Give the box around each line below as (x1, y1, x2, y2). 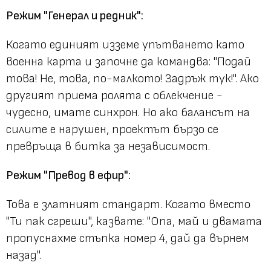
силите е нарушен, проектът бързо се (6, 122, 218, 137)
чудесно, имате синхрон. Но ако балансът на (6, 105, 250, 120)
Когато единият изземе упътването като (6, 37, 244, 52)
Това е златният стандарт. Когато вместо (6, 197, 250, 212)
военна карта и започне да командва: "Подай (6, 54, 251, 69)
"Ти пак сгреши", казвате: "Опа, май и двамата (6, 214, 262, 229)
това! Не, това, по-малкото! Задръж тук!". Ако (6, 71, 259, 86)
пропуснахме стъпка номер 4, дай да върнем (6, 230, 249, 246)
